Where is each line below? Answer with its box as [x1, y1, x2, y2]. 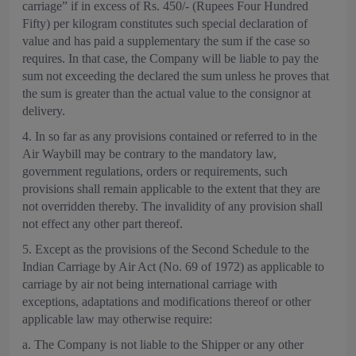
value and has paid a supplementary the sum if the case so [22, 34, 310, 48]
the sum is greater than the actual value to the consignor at [22, 87, 311, 100]
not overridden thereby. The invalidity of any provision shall [22, 199, 323, 213]
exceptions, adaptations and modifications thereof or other [22, 295, 311, 308]
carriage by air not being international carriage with [22, 277, 277, 291]
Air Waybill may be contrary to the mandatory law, [22, 147, 277, 161]
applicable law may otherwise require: [22, 312, 212, 326]
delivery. [22, 104, 65, 118]
